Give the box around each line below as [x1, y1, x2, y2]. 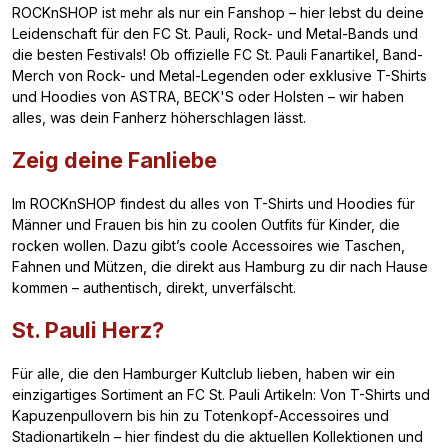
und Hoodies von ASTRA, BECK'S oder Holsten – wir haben [12, 87, 404, 105]
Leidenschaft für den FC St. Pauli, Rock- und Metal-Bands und [12, 24, 418, 42]
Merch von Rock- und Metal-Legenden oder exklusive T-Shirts [12, 66, 427, 84]
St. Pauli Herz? [12, 316, 164, 343]
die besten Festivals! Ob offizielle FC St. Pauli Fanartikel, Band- [12, 45, 423, 63]
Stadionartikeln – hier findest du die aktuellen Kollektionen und [12, 427, 423, 445]
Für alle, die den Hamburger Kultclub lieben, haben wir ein [12, 364, 395, 382]
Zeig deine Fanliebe [12, 146, 217, 173]
